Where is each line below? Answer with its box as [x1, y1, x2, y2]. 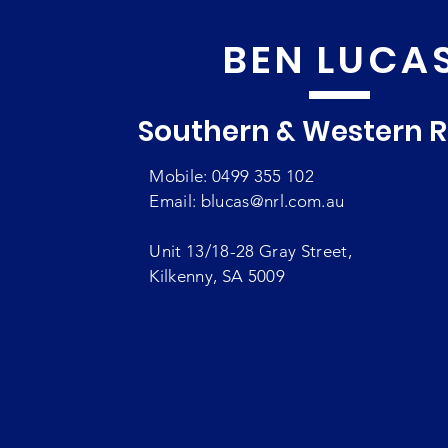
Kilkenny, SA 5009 [149, 266, 286, 286]
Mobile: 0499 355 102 [149, 166, 315, 186]
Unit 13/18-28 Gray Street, [149, 241, 357, 261]
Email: [149, 191, 201, 211]
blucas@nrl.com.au [200, 191, 345, 211]
